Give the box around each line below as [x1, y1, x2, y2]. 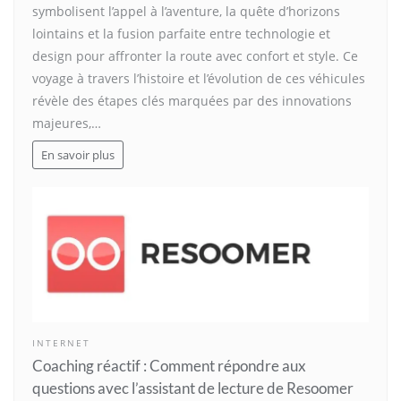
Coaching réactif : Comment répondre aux [32, 355, 306, 375]
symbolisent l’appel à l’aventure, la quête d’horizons [32, 3, 340, 21]
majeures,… [32, 115, 101, 132]
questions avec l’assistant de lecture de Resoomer [32, 378, 354, 397]
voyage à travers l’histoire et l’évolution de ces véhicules [32, 70, 365, 88]
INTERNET [32, 337, 90, 349]
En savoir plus [40, 147, 115, 163]
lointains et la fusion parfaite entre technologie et [32, 25, 330, 43]
